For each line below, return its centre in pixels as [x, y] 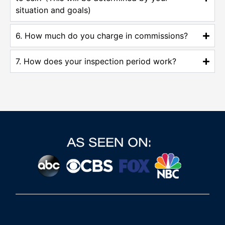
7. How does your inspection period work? [96, 62]
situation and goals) [53, 10]
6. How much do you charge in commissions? [102, 36]
